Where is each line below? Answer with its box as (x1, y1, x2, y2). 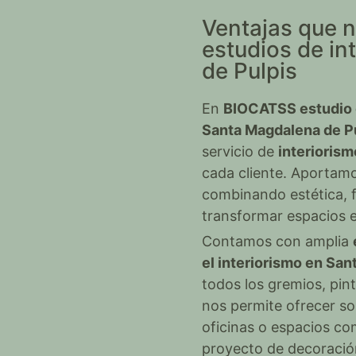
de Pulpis (202, 57, 297, 84)
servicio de (202, 143, 278, 160)
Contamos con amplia (202, 233, 353, 250)
